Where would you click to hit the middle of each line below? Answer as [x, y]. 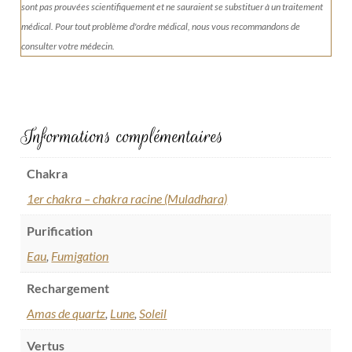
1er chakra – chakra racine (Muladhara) [127, 199]
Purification [60, 231]
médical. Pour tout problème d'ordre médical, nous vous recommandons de [161, 27]
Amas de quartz [66, 313]
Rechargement [68, 288]
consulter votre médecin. [68, 46]
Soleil [153, 313]
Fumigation [80, 256]
